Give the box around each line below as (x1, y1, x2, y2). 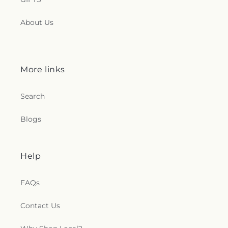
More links (20, 65, 65, 75)
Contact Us (20, 201, 60, 211)
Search (20, 92, 45, 101)
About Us (20, 18, 53, 27)
